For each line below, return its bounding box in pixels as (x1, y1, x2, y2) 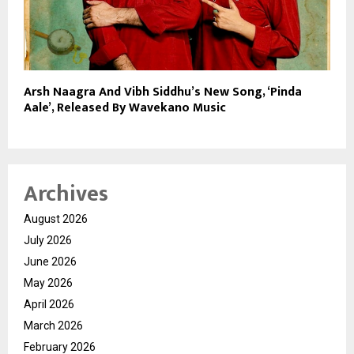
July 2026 (24, 233, 72, 247)
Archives (24, 175, 108, 213)
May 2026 (24, 276, 73, 289)
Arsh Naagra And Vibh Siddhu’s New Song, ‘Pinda (24, 81, 302, 103)
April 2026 (24, 297, 74, 311)
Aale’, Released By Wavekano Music (24, 96, 226, 119)
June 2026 (24, 254, 77, 268)
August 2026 (24, 212, 88, 225)
